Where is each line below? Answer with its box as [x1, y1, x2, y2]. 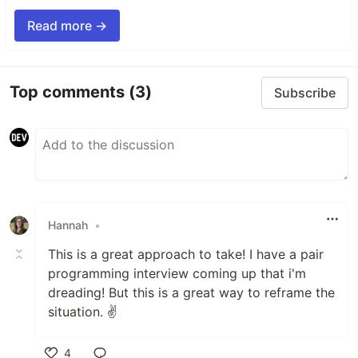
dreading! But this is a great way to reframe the [48, 284, 335, 300]
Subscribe [274, 84, 336, 101]
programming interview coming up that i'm [48, 265, 306, 281]
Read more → [27, 17, 107, 34]
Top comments [10, 82, 129, 102]
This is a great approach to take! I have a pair [48, 245, 324, 262]
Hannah [48, 218, 88, 233]
